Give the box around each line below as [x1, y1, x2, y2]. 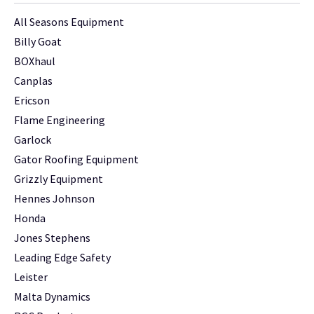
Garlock [14, 132, 51, 147]
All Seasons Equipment [14, 15, 124, 29]
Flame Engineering [14, 113, 105, 128]
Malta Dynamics [14, 289, 90, 304]
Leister [14, 270, 48, 285]
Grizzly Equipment [14, 172, 103, 186]
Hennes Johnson [14, 191, 95, 206]
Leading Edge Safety [14, 250, 111, 265]
